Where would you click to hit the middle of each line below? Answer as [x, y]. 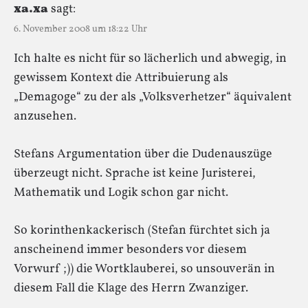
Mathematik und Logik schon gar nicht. [121, 192]
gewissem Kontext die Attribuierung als [121, 78]
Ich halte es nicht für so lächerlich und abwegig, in [150, 58]
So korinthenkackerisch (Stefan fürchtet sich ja [142, 230]
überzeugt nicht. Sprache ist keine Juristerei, [135, 173]
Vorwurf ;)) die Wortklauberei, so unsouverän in [144, 269]
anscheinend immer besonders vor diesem [130, 250]
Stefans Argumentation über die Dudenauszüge [143, 154]
